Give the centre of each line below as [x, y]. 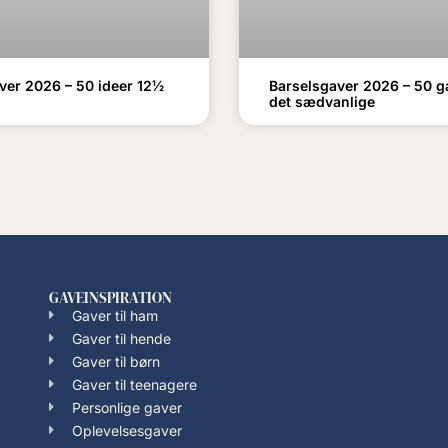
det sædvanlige [322, 101]
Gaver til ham [114, 315]
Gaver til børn [115, 361]
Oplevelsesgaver [126, 430]
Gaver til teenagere [134, 384]
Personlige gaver [126, 407]
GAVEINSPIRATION [110, 297]
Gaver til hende [121, 338]
